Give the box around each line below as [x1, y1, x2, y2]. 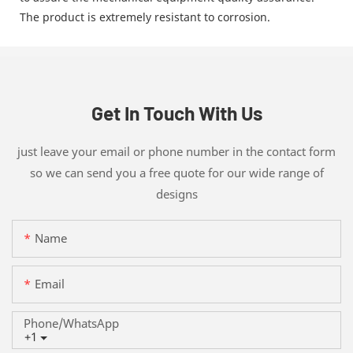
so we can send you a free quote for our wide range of [29, 164, 324, 180]
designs [155, 185, 198, 202]
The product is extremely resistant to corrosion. [20, 9, 270, 24]
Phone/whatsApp [24, 315, 119, 332]
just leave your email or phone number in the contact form [17, 143, 336, 159]
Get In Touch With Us [91, 100, 262, 124]
